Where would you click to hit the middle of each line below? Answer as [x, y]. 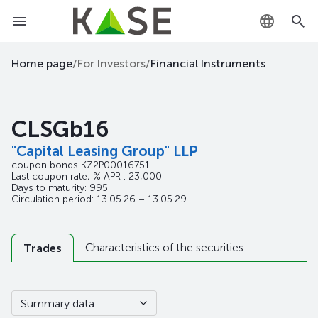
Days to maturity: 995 [60, 188]
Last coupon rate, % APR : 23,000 [87, 176]
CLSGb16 [60, 129]
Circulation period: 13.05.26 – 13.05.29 [99, 199]
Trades [43, 248]
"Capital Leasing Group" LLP [105, 151]
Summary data [57, 303]
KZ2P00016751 [115, 165]
